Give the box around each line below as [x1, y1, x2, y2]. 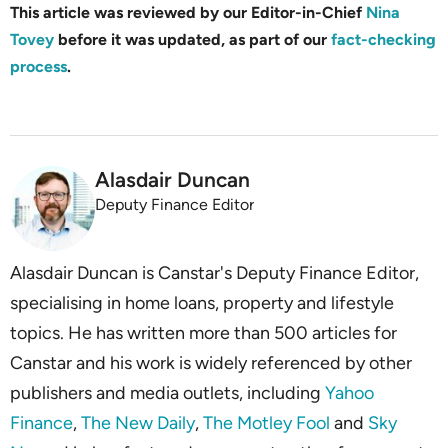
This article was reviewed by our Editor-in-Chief [10, 2, 366, 22]
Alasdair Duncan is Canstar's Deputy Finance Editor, [10, 261, 419, 284]
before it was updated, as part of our [58, 29, 331, 49]
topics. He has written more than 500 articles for [10, 321, 397, 344]
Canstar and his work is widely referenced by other [10, 351, 412, 374]
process [10, 56, 67, 76]
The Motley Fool [203, 411, 330, 434]
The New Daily [81, 411, 195, 434]
